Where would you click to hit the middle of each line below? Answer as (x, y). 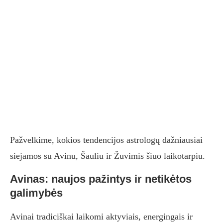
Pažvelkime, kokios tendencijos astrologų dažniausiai (106, 140)
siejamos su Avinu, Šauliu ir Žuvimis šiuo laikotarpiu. (108, 156)
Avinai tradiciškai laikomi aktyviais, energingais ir (101, 217)
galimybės (36, 193)
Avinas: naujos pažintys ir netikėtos (101, 179)
